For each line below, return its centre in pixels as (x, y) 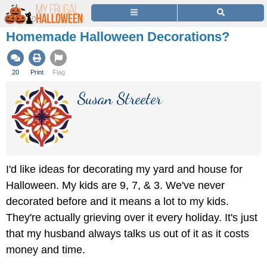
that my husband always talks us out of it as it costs (128, 234)
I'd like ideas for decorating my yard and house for (124, 169)
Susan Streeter (119, 99)
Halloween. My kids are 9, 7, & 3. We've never (115, 185)
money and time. (46, 250)
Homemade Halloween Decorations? (118, 37)
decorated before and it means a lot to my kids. (117, 201)
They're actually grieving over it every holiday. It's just (132, 218)
